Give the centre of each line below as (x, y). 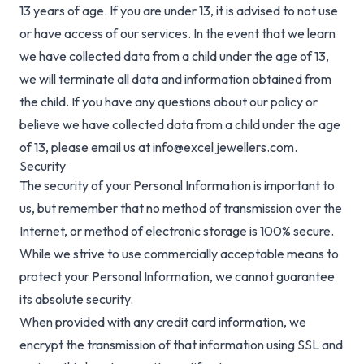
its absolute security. (76, 299)
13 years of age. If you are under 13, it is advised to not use (179, 11)
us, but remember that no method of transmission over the (181, 208)
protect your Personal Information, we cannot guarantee (177, 277)
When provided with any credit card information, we (163, 322)
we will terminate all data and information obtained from (175, 79)
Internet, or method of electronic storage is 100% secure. (177, 231)
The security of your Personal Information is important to (177, 186)
